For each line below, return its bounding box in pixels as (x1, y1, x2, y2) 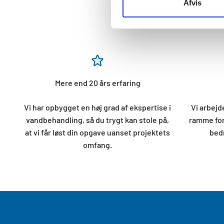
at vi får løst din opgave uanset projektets (25, 127, 170, 137)
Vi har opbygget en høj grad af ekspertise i (24, 102, 171, 112)
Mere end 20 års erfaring (54, 78, 140, 87)
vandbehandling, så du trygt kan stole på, (26, 115, 169, 124)
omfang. (83, 140, 112, 149)
